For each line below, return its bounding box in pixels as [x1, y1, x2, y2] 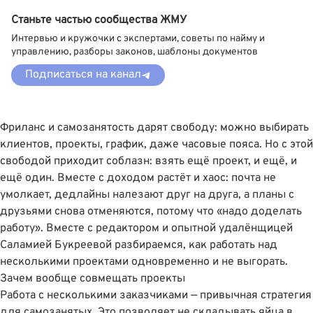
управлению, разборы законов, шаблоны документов [11, 46, 258, 59]
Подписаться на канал [25, 68, 141, 82]
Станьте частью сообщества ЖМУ [11, 13, 187, 28]
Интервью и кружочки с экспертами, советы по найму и [11, 33, 265, 45]
